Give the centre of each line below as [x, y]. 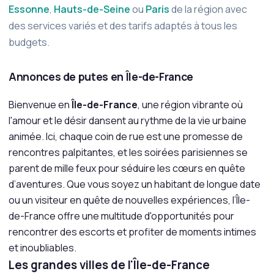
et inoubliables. [43, 248]
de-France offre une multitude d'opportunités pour [121, 216]
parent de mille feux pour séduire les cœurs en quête [127, 168]
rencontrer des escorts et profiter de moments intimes [132, 232]
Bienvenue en [40, 105]
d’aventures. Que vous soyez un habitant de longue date [135, 184]
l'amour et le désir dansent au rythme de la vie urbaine [128, 120]
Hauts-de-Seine [92, 9]
